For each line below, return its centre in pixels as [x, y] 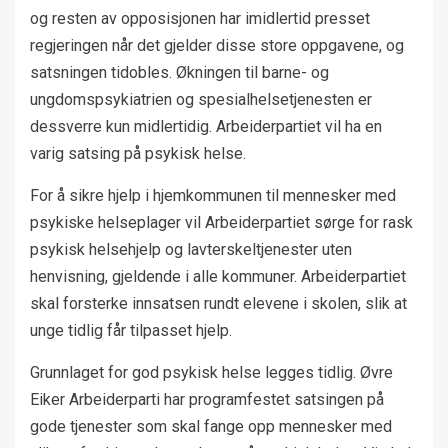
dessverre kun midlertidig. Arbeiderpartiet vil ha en [206, 127]
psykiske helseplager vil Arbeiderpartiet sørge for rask [221, 223]
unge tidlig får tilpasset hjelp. [131, 331]
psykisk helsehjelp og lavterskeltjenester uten [191, 250]
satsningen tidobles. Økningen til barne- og [179, 73]
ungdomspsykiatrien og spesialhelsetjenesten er [201, 100]
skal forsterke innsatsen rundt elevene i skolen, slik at [218, 304]
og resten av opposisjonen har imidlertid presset [200, 19]
